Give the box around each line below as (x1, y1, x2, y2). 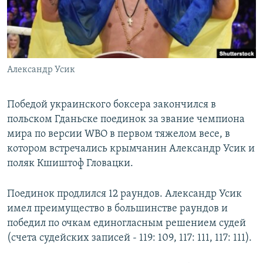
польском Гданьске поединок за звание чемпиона (7, 114, 245, 126)
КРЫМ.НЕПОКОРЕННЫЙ (21, 28, 103, 36)
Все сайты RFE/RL (20, 84, 100, 96)
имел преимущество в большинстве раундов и (7, 203, 228, 215)
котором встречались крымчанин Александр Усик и (7, 143, 255, 155)
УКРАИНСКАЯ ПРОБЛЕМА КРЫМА (21, 70, 132, 79)
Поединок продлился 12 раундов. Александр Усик (7, 188, 242, 200)
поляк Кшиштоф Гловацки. (7, 158, 133, 170)
